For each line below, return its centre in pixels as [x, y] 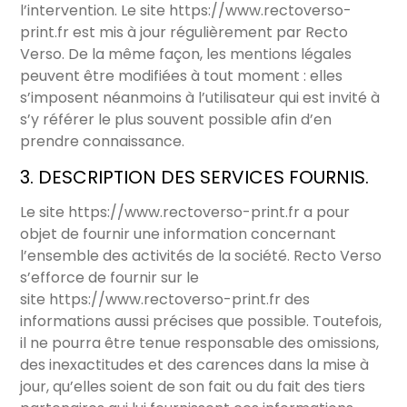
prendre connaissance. [103, 142]
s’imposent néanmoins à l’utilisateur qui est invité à [200, 98]
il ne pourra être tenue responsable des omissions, [200, 343]
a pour [325, 213]
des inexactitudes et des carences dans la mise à [195, 365]
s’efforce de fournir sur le [110, 278]
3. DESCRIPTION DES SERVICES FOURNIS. [195, 178]
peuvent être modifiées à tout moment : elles [182, 76]
